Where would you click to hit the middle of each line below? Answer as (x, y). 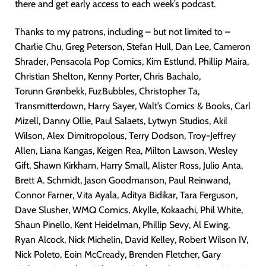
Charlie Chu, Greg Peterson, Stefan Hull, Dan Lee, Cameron (133, 47)
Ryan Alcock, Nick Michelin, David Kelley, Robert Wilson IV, (132, 240)
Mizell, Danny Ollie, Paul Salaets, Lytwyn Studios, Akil (121, 121)
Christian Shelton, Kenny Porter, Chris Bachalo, (108, 76)
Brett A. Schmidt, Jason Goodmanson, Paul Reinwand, (123, 180)
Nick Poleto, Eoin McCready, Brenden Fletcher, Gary (118, 254)
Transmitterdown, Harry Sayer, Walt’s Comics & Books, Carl (133, 106)
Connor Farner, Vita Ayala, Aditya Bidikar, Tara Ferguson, (126, 195)
